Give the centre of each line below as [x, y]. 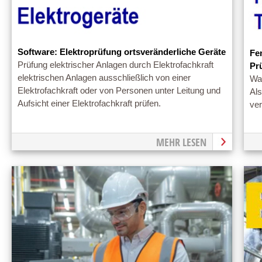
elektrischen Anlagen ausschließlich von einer [104, 78]
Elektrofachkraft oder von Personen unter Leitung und [119, 91]
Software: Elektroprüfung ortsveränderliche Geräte [122, 52]
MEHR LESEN [181, 142]
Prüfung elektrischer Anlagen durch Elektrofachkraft [116, 65]
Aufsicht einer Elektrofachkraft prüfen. [89, 104]
